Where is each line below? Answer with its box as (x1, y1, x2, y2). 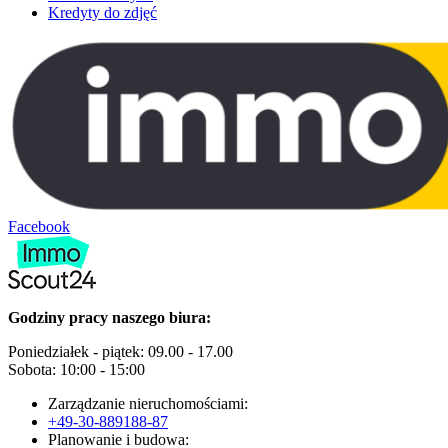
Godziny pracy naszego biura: (8, 308, 211, 326)
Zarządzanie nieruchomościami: (48, 394, 248, 412)
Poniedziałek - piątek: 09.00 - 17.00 (8, 342, 233, 360)
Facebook (8, 217, 70, 235)
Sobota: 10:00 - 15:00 (8, 360, 145, 378)
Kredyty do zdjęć (48, 3, 157, 21)
